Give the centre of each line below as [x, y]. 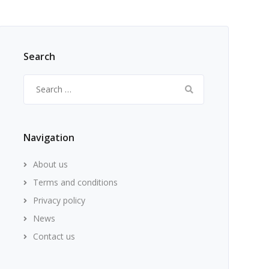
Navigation [49, 138]
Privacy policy [59, 200]
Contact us [54, 236]
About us [50, 164]
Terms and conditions [75, 182]
